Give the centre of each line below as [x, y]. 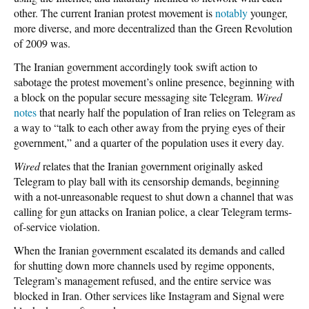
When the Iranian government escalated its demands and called [149, 250]
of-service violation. [59, 226]
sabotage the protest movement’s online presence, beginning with [154, 81]
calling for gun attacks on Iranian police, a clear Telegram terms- [153, 211]
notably [231, 12]
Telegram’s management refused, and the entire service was [142, 280]
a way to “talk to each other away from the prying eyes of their [149, 127]
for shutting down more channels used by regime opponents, [144, 265]
